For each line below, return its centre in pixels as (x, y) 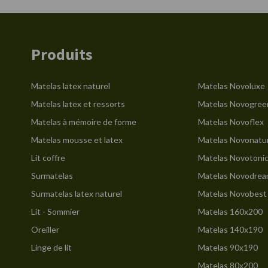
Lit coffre (48, 158)
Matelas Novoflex (231, 122)
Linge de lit (51, 247)
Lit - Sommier (55, 211)
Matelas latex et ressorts (78, 104)
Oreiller (45, 229)
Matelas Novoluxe (232, 86)
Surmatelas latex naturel (77, 194)
